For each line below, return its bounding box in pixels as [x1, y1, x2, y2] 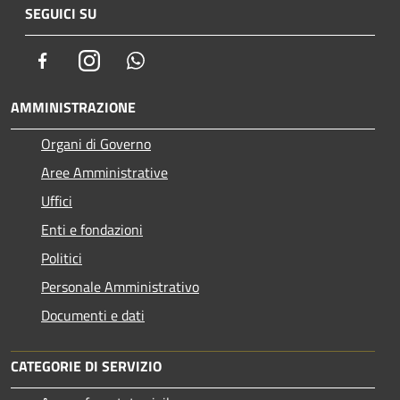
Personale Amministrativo [41, 275, 199, 297]
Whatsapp [146, 48, 206, 71]
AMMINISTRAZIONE [11, 96, 136, 118]
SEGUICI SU [25, 2, 96, 24]
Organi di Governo [41, 132, 151, 154]
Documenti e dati [41, 304, 145, 326]
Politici [41, 246, 82, 269]
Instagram [99, 48, 161, 71]
